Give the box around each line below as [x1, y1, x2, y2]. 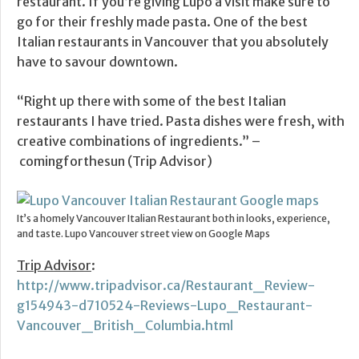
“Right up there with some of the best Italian [17, 93, 286, 110]
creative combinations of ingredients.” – [17, 133, 260, 150]
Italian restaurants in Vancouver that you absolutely [17, 34, 329, 50]
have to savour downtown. [17, 54, 178, 71]
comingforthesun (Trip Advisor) [17, 153, 212, 170]
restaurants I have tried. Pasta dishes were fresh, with [17, 113, 345, 130]
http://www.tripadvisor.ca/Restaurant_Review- [17, 277, 315, 294]
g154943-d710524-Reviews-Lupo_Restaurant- [17, 297, 313, 314]
